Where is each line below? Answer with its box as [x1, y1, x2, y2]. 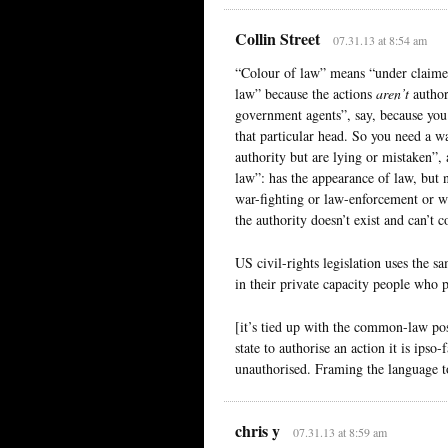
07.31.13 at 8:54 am [332, 31, 427, 48]
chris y [235, 418, 280, 442]
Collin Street [235, 26, 320, 50]
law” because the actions [235, 83, 376, 103]
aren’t [376, 83, 409, 103]
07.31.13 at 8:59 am [292, 423, 387, 440]
